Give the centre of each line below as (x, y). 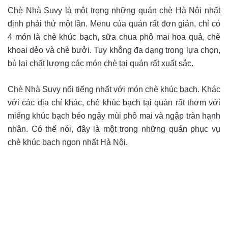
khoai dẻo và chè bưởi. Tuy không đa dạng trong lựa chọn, (114, 50)
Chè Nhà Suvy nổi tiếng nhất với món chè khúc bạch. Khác (114, 89)
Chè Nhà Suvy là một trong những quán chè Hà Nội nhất (114, 10)
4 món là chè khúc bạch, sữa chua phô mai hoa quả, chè (114, 37)
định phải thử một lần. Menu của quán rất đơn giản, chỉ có (114, 23)
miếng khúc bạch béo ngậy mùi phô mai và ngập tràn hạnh (114, 116)
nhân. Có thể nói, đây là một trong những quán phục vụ (114, 129)
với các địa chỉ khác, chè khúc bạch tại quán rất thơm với (114, 102)
